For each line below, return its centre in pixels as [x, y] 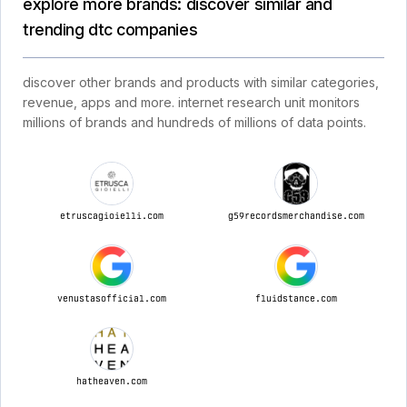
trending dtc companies [110, 30]
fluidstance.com [296, 298]
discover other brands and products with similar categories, [201, 82]
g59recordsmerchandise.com [296, 215]
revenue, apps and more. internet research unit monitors [191, 102]
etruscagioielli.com [111, 215]
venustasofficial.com [111, 298]
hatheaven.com [111, 381]
